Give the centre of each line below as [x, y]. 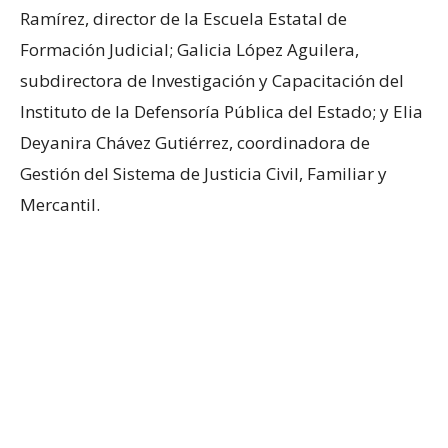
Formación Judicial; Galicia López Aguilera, [189, 49]
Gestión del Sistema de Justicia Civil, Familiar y [203, 173]
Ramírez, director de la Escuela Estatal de [183, 18]
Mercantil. [60, 204]
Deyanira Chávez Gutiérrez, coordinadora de [195, 142]
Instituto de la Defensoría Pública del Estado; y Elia [221, 111]
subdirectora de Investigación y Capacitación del [212, 80]
